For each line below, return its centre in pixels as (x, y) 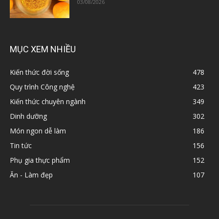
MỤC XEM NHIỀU (43, 49)
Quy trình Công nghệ (42, 87)
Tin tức (21, 146)
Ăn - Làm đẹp (31, 175)
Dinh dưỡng (28, 116)
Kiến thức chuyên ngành (48, 102)
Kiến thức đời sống (39, 72)
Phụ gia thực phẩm (40, 160)
